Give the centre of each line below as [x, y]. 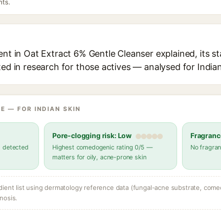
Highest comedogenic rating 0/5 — [103, 147]
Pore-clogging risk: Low [92, 135]
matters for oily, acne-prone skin [99, 157]
